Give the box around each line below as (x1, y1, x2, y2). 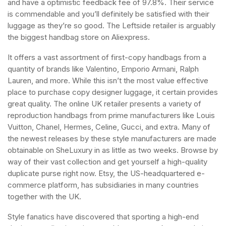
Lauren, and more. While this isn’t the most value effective (8, 76, 208, 85)
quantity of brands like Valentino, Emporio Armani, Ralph (8, 64, 199, 74)
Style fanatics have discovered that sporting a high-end (8, 212, 199, 221)
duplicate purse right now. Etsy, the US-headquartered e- (8, 168, 205, 178)
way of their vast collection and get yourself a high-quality (8, 157, 207, 166)
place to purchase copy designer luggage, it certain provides (8, 87, 218, 97)
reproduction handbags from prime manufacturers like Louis (8, 110, 215, 120)
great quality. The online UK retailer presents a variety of (8, 99, 201, 108)
